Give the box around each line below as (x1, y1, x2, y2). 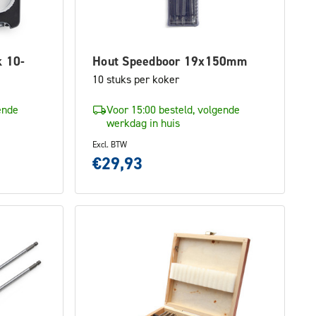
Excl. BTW (92, 139, 127, 150)
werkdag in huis (107, 116, 180, 130)
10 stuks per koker (92, 72, 179, 86)
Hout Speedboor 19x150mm (92, 53, 247, 69)
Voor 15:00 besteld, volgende (107, 102, 240, 116)
